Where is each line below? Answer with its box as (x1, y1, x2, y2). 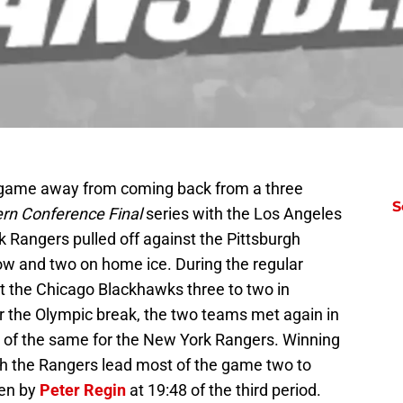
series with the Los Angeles (142, 204, 342, 224)
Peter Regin (40, 381, 126, 400)
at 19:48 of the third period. (126, 381, 321, 400)
